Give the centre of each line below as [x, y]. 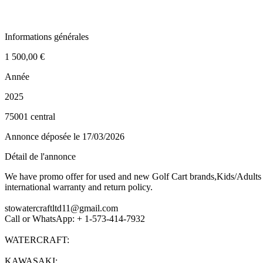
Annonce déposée [39, 136]
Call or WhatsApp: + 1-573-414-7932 [75, 218]
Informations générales [47, 36]
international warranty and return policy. [79, 187]
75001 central [30, 116]
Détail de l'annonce [40, 156]
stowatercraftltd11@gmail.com [61, 208]
